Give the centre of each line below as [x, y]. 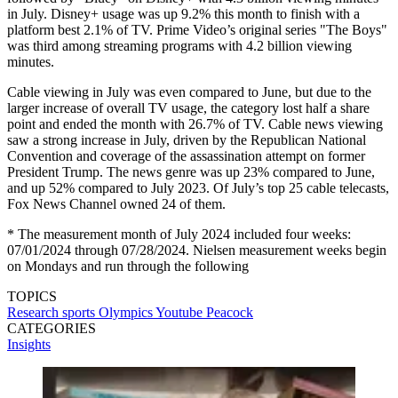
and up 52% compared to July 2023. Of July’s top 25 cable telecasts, [198, 187]
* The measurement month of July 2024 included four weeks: [179, 234]
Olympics [127, 312]
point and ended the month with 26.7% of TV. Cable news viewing [195, 123]
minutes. [34, 61]
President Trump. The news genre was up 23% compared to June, [191, 171]
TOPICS [32, 296]
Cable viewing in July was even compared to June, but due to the [189, 92]
